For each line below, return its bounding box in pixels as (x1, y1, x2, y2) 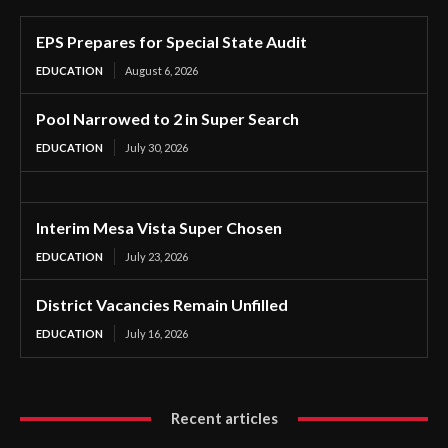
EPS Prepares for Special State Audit (36, 32, 307, 51)
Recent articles (170, 409, 278, 427)
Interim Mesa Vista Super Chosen (36, 218, 282, 237)
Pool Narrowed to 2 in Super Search (36, 109, 299, 128)
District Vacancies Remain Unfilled (36, 295, 288, 314)
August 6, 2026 (125, 64, 198, 77)
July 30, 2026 (125, 141, 188, 154)
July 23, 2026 (125, 250, 188, 263)
